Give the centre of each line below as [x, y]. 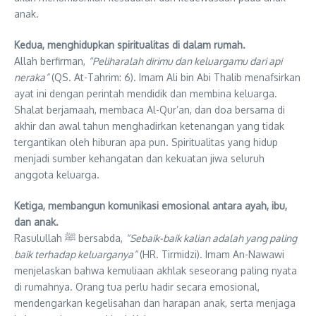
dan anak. [36, 222]
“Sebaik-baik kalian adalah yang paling [211, 238]
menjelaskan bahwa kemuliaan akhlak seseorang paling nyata [156, 271]
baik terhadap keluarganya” [75, 255]
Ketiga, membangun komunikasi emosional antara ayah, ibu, [151, 206]
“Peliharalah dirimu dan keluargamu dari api [185, 61]
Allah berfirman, [51, 61]
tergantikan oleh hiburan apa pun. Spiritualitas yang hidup [146, 142]
